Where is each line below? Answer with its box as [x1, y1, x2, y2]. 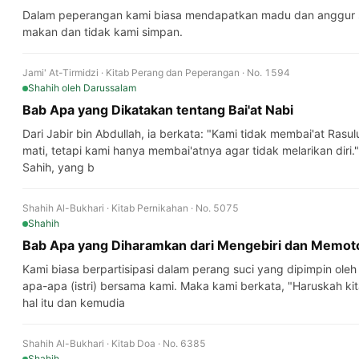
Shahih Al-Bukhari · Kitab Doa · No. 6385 [22, 337, 206, 349]
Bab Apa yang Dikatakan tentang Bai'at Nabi [22, 102, 293, 118]
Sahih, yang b [22, 160, 95, 174]
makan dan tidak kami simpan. [22, 25, 183, 38]
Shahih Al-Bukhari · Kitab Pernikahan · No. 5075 [22, 202, 239, 214]
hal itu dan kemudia [22, 296, 125, 309]
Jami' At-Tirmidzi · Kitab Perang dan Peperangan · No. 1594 [22, 67, 290, 79]
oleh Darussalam [62, 82, 136, 94]
